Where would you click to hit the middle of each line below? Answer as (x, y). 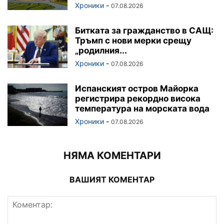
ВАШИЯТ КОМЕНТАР (112, 179)
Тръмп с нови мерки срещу (133, 40)
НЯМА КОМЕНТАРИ (112, 155)
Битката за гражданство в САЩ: (144, 30)
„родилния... (101, 50)
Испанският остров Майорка (137, 88)
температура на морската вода (142, 108)
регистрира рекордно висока (138, 98)
